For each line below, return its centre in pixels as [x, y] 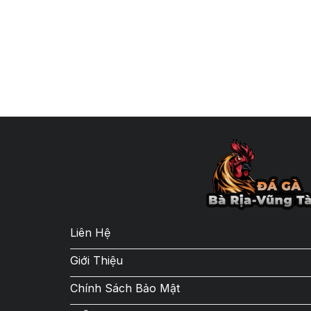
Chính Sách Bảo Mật [125, 288]
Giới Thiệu [96, 261]
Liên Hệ [90, 233]
